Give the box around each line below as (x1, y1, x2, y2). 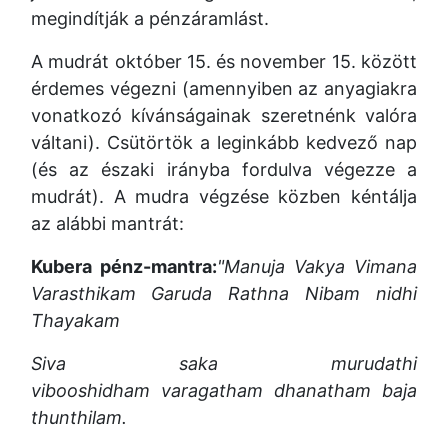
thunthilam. (31, 407, 127, 428)
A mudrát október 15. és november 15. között (31, 51, 417, 72)
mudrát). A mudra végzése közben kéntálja (31, 186, 417, 207)
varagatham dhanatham (161, 380, 371, 401)
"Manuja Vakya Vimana (217, 256, 417, 277)
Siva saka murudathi (31, 353, 417, 374)
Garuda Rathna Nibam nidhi (151, 283, 417, 304)
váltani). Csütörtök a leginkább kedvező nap (31, 132, 417, 153)
